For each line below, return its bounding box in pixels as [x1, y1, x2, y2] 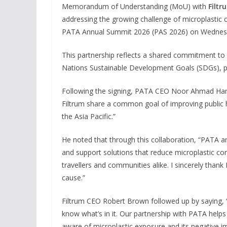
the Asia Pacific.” [62, 111, 116, 121]
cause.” [62, 172, 85, 182]
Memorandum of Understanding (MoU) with [62, 1, 208, 11]
